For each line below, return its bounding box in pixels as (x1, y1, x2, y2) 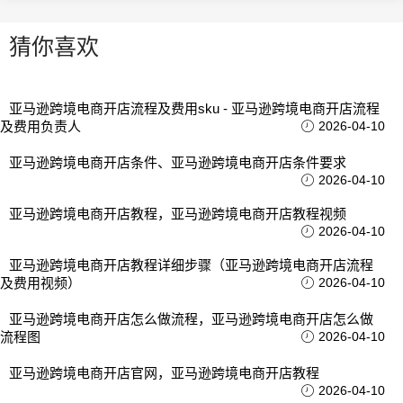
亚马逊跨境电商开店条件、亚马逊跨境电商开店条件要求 (9, 155, 346, 171)
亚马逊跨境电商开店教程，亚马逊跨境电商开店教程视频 (9, 206, 346, 222)
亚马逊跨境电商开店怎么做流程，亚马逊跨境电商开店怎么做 (9, 311, 373, 327)
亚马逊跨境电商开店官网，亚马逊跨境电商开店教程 (9, 365, 319, 381)
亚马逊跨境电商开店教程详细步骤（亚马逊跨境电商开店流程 (9, 257, 373, 273)
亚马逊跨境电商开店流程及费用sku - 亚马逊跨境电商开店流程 (9, 101, 380, 117)
